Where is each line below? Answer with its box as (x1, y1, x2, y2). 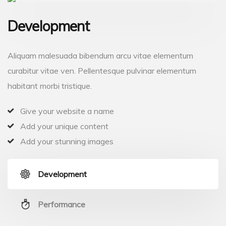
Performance (38, 199, 85, 209)
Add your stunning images (20, 136, 114, 146)
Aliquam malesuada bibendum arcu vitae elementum (8, 50, 193, 61)
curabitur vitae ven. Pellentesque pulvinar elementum (8, 66, 196, 76)
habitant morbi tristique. (8, 81, 92, 91)
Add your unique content (20, 121, 108, 131)
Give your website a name (20, 106, 114, 116)
